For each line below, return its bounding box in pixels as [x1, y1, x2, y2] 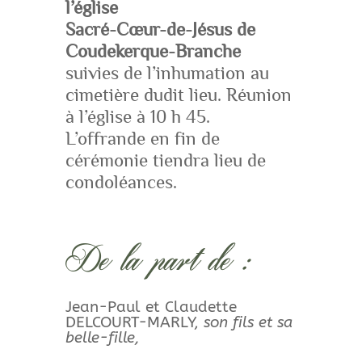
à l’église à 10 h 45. [65, 107, 210, 127]
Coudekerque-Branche [65, 41, 241, 61]
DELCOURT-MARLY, [65, 314, 204, 331]
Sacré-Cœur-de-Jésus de [65, 19, 255, 40]
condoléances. [65, 172, 177, 192]
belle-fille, [65, 329, 140, 347]
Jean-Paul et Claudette [65, 298, 237, 316]
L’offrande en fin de [65, 128, 220, 149]
